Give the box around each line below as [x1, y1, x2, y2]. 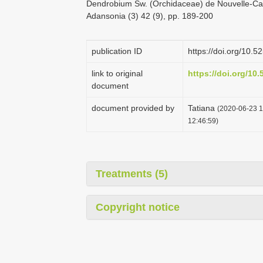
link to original [92, 69, 143, 78]
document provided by [92, 103, 174, 113]
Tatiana [188, 103, 217, 113]
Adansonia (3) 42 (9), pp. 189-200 [86, 11, 213, 21]
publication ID [92, 46, 142, 56]
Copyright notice [96, 201, 180, 213]
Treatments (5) [96, 168, 168, 180]
